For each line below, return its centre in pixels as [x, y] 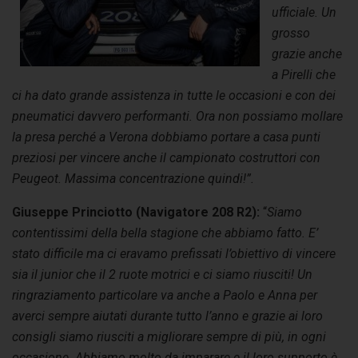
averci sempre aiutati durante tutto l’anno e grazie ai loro [167, 316]
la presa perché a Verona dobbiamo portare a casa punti [166, 137]
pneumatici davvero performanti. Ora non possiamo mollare [177, 116]
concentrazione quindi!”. [187, 178]
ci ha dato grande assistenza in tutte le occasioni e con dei [174, 95]
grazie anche [307, 54]
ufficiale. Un [304, 12]
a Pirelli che [304, 74]
